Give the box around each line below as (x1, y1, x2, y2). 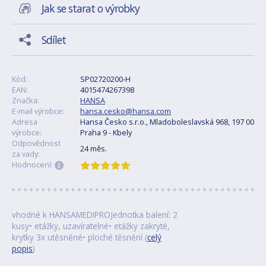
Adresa (12, 116, 37, 128)
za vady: (12, 148, 40, 160)
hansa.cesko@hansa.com (80, 106, 171, 117)
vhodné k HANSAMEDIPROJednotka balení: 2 (12, 209, 178, 221)
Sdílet (42, 33, 66, 47)
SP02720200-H (80, 74, 131, 85)
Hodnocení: (12, 159, 55, 170)
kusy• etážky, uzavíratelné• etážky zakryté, (12, 220, 170, 232)
